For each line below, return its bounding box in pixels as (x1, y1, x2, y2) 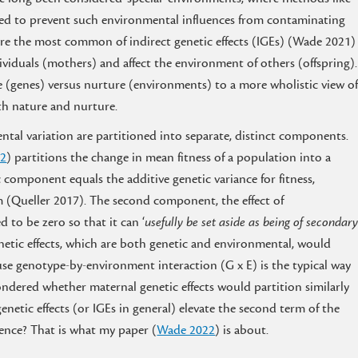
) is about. (215, 322, 269, 338)
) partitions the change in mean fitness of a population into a (6, 149, 332, 165)
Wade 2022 (157, 322, 216, 338)
